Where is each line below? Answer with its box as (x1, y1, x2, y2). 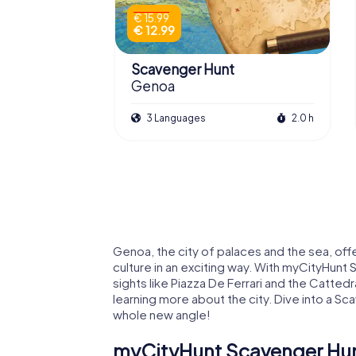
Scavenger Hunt (131, 60, 234, 79)
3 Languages (145, 111, 206, 124)
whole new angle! (113, 306, 211, 322)
